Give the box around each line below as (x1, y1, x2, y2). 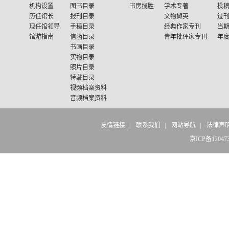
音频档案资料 (70, 95, 107, 102)
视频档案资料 (70, 84, 107, 91)
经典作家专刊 (164, 23, 201, 30)
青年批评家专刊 (164, 33, 207, 40)
